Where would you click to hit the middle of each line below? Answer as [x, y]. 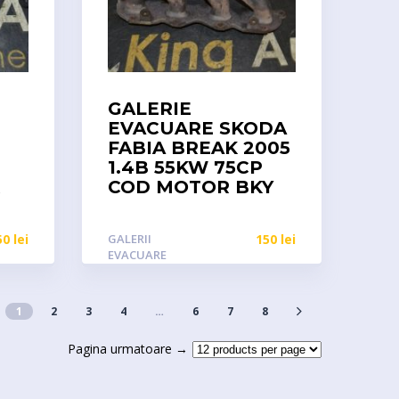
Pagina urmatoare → [128, 349]
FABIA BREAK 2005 [199, 148]
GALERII [129, 239]
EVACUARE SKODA [197, 128]
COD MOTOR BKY [190, 187]
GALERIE [149, 109]
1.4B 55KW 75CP [185, 167]
